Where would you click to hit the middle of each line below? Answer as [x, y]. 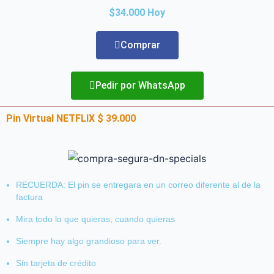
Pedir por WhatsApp [140, 85]
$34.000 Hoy [137, 12]
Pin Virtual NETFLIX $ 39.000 [71, 118]
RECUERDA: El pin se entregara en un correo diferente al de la [138, 184]
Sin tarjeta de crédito [56, 263]
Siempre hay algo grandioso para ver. [89, 241]
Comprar [140, 45]
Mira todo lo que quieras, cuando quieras [95, 219]
